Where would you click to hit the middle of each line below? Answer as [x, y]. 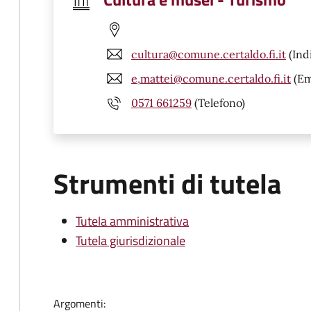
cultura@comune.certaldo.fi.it [209, 54]
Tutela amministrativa [132, 221]
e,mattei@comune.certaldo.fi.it [211, 78]
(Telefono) [218, 102]
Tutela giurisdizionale [131, 241]
